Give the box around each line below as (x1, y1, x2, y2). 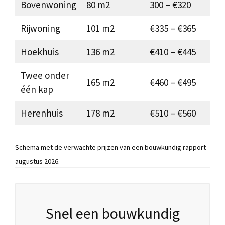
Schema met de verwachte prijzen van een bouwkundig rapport (15, 143, 206, 152)
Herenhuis (20, 106, 63, 119)
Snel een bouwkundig (45, 204, 180, 223)
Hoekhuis (20, 45, 59, 58)
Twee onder (20, 69, 69, 81)
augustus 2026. (15, 157, 60, 166)
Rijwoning (20, 22, 60, 34)
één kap (20, 83, 53, 95)
